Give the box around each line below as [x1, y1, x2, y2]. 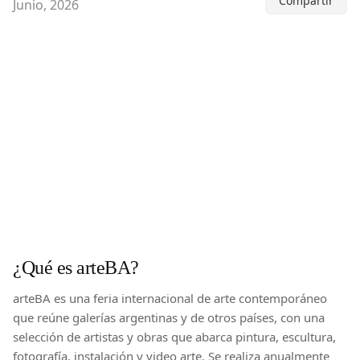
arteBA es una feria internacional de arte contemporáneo [13, 289, 327, 306]
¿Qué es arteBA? [13, 252, 139, 280]
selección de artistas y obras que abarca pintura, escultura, [13, 328, 336, 345]
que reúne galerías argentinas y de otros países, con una [13, 309, 325, 325]
